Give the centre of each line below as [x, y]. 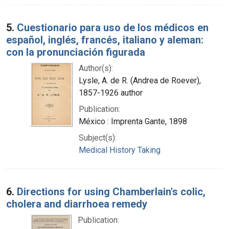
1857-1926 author [111, 93]
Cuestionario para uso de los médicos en [113, 27]
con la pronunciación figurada [76, 52]
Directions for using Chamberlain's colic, [111, 191]
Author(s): [96, 68]
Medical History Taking [120, 150]
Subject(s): [98, 138]
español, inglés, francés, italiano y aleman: [105, 40]
